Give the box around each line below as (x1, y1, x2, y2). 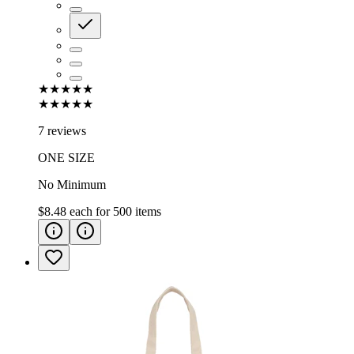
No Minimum (38, 177, 106, 191)
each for (70, 204, 113, 218)
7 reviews (38, 123, 86, 137)
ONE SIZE (38, 150, 95, 164)
